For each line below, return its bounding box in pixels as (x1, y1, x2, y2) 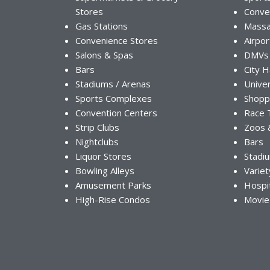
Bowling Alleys (75, 165, 134, 177)
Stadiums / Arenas (75, 78, 151, 90)
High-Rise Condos (75, 193, 150, 206)
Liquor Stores (75, 150, 131, 163)
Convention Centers (75, 107, 157, 119)
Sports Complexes (75, 92, 152, 105)
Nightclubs (75, 136, 119, 148)
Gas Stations (75, 20, 128, 33)
